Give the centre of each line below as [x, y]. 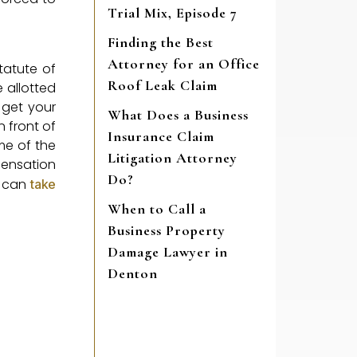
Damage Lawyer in [168, 252]
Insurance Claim [161, 137]
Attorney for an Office [184, 64]
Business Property [167, 231]
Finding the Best [161, 43]
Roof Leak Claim [163, 86]
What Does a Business [178, 115]
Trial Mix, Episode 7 [173, 13]
